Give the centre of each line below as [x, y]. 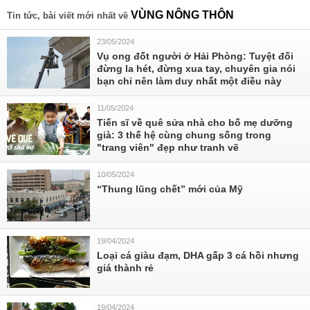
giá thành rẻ [125, 268]
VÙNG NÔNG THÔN [182, 15]
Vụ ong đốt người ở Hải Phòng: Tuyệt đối [195, 56]
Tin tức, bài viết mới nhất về [69, 16]
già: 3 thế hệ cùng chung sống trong [184, 135]
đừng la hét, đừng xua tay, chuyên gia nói [196, 69]
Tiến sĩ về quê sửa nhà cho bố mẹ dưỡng [195, 122]
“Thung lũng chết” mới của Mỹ [170, 189]
